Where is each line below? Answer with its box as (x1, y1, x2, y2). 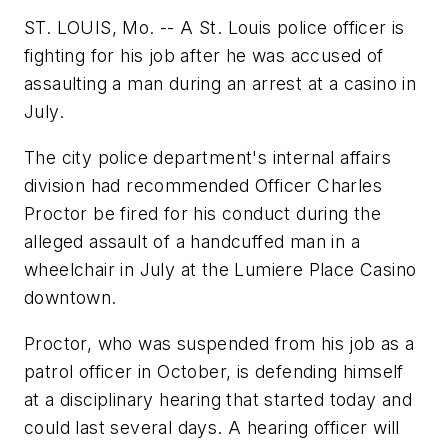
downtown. (24, 286, 117, 308)
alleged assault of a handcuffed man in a (24, 230, 360, 252)
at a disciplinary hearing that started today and (24, 388, 413, 410)
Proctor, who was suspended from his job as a (24, 332, 415, 354)
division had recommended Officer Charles (24, 174, 382, 196)
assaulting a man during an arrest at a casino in (24, 73, 417, 95)
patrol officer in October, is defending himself (24, 360, 404, 382)
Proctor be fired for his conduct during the (24, 202, 382, 224)
